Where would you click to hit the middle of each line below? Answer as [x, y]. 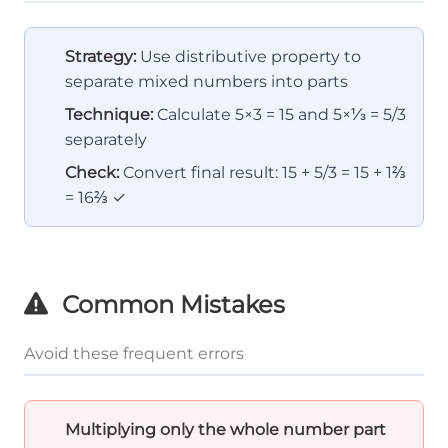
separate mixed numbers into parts [206, 82]
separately [106, 140]
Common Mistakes [170, 305]
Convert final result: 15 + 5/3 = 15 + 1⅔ [262, 173]
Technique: [109, 115]
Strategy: [100, 57]
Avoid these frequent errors [134, 354]
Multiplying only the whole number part [225, 430]
